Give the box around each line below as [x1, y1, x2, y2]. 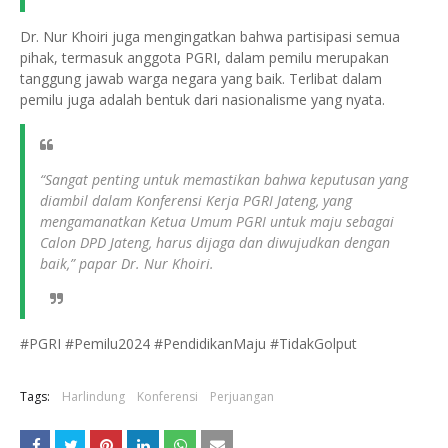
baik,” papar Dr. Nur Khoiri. [40, 254, 214, 274]
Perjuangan [210, 388, 274, 406]
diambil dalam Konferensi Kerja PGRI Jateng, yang [40, 191, 352, 211]
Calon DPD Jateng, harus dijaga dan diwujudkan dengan [40, 233, 390, 253]
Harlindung [62, 388, 125, 406]
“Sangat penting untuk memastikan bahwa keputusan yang [40, 170, 408, 190]
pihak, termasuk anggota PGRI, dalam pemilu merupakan [20, 48, 389, 68]
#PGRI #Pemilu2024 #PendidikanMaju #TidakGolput [20, 334, 357, 354]
